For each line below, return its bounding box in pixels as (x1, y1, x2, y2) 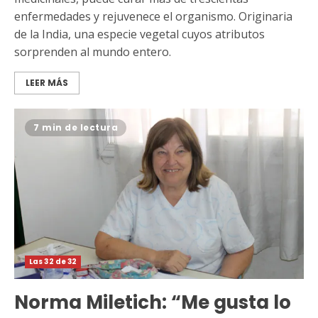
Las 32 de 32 (29, 256, 77, 267)
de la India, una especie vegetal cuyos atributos (14, 26, 265, 42)
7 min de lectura (33, 121, 118, 133)
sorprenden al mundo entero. (14, 43, 171, 60)
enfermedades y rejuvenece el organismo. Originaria (14, 8, 292, 24)
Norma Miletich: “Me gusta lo (14, 289, 291, 315)
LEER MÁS (26, 76, 68, 89)
